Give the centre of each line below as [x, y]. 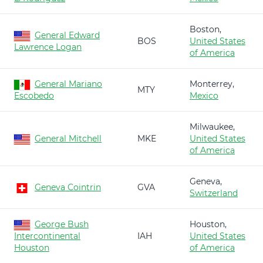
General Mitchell [68, 139]
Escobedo [34, 96]
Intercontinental [47, 236]
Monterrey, [212, 84]
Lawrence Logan [48, 47]
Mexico [204, 96]
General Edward [67, 35]
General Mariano [68, 84]
